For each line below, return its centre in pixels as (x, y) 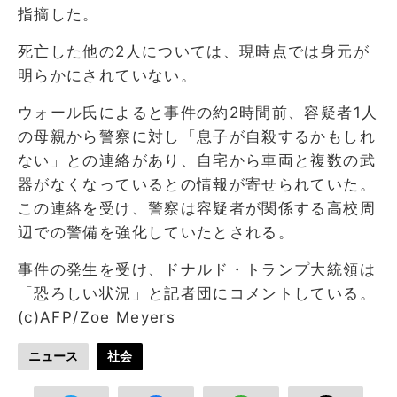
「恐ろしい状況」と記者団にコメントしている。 (197, 293)
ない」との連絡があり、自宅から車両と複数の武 (197, 160)
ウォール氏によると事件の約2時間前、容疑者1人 (198, 112)
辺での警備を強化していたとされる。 (156, 232)
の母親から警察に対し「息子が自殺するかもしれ (197, 136)
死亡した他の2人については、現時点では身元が (194, 51)
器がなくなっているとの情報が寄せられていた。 (197, 184)
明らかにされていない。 (107, 75)
